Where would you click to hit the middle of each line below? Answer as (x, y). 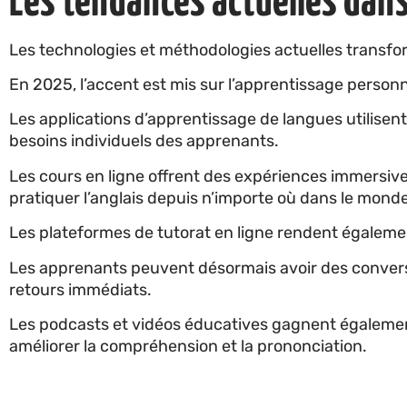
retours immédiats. (82, 289)
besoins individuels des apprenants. (144, 141)
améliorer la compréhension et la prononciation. (188, 347)
